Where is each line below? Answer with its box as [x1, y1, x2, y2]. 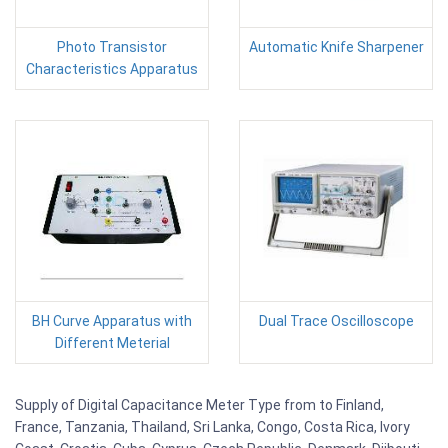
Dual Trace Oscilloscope [258, 313, 414, 330]
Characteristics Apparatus [26, 61, 198, 78]
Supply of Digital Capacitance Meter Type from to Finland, [15, 397, 384, 414]
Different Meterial [54, 335, 170, 352]
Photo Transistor [57, 39, 167, 56]
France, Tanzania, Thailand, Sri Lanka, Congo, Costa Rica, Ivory [15, 419, 410, 436]
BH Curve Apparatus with [32, 313, 192, 330]
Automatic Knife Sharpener [248, 39, 424, 56]
